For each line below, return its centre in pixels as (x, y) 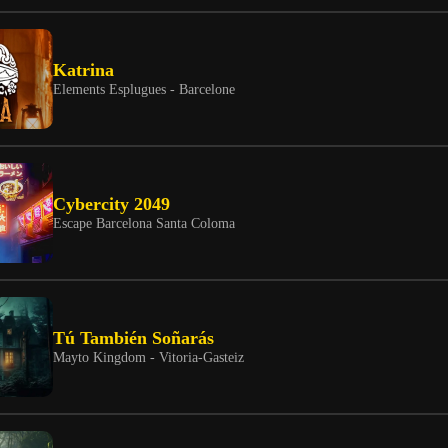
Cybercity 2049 (111, 204)
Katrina (83, 70)
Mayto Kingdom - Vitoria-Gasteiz (148, 357)
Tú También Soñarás (133, 338)
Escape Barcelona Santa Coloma (144, 223)
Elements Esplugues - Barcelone (144, 89)
